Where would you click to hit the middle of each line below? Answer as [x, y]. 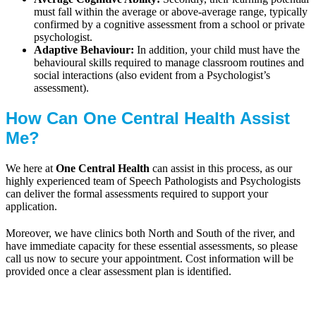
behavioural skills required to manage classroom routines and [169, 63]
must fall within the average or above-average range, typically [171, 12]
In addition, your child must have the [217, 50]
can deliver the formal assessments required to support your [137, 194]
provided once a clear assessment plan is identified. [119, 272]
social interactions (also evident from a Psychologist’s [152, 75]
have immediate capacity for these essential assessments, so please [152, 246]
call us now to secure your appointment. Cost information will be [150, 259]
